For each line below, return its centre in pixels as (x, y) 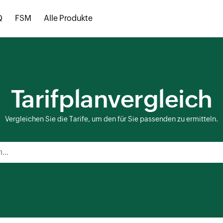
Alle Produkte (68, 18)
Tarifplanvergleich (111, 99)
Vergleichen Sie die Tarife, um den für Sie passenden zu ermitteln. (111, 119)
